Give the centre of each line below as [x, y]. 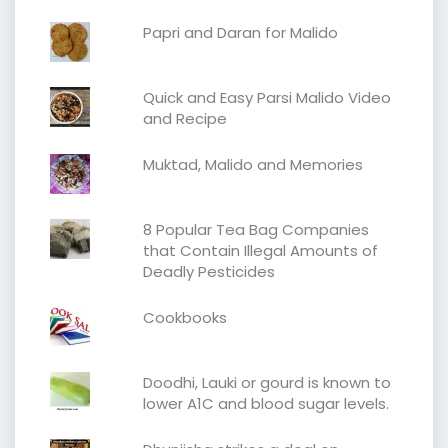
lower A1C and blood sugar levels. [265, 403]
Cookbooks [184, 317]
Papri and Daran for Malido [240, 32]
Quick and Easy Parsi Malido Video [266, 97]
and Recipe [184, 118]
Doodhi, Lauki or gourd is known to [266, 382]
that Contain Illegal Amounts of [260, 250]
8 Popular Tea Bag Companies [255, 229]
